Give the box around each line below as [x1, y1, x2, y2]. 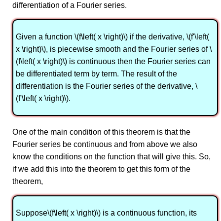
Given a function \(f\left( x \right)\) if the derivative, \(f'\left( [16, 33, 209, 41]
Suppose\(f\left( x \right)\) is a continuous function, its [16, 209, 197, 218]
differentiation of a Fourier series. [12, 1, 127, 10]
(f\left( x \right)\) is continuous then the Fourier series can [16, 57, 211, 66]
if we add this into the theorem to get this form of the [12, 165, 190, 174]
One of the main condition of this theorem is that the [12, 128, 190, 137]
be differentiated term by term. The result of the [16, 70, 177, 78]
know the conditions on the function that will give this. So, [12, 152, 211, 161]
